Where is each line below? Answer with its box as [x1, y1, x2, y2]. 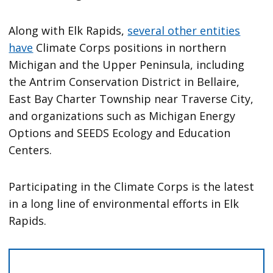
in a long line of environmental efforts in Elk [9, 196, 239, 211]
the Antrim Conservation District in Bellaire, [9, 74, 240, 90]
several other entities [127, 23, 241, 38]
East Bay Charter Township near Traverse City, [9, 91, 254, 107]
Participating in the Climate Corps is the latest [9, 179, 255, 194]
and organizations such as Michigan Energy [9, 108, 236, 124]
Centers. [9, 143, 52, 158]
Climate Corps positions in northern [33, 40, 227, 55]
